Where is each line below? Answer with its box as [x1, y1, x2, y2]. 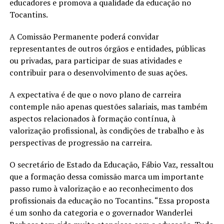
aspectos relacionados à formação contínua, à [9, 113, 175, 124]
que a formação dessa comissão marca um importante [9, 171, 203, 182]
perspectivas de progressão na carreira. [9, 137, 153, 148]
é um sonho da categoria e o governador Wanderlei [9, 207, 192, 218]
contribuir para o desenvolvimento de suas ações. [9, 67, 187, 78]
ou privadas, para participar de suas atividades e [9, 55, 182, 66]
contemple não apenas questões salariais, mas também [9, 101, 207, 112]
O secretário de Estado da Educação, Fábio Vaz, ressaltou [9, 159, 213, 170]
